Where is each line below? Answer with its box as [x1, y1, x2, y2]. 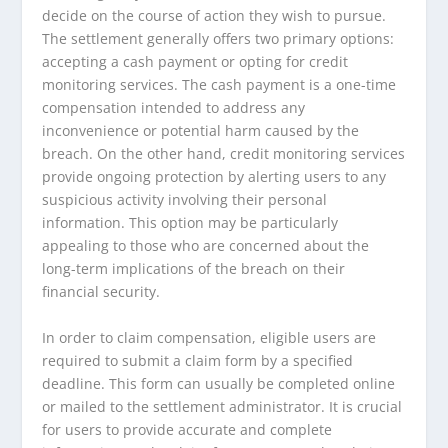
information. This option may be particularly [42, 213, 339, 233]
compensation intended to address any [42, 98, 306, 118]
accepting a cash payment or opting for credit [42, 52, 349, 72]
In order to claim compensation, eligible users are [42, 327, 377, 347]
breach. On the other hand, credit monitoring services [42, 144, 406, 164]
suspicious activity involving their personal [42, 190, 328, 210]
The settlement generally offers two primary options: [42, 29, 395, 49]
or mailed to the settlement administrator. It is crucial [42, 396, 403, 416]
